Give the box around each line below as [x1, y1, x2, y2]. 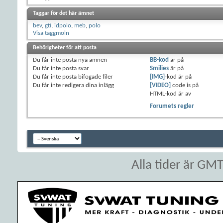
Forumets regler [149, 103, 194, 110]
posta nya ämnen [61, 56, 107, 63]
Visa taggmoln [33, 29, 69, 36]
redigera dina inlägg [61, 82, 114, 89]
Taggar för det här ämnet [33, 10, 94, 16]
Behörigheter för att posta [33, 44, 97, 51]
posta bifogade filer [61, 73, 113, 80]
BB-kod [149, 56, 169, 63]
